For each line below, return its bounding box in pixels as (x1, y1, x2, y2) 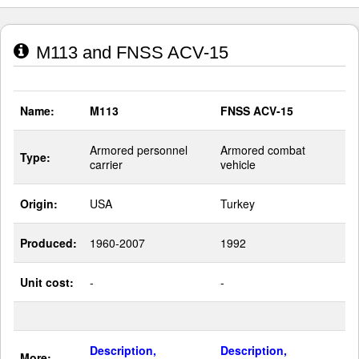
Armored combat (220, 142, 305, 158)
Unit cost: (20, 274, 74, 290)
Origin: (20, 196, 58, 212)
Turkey (220, 196, 255, 212)
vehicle (220, 156, 256, 172)
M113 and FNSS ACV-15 (31, 42, 228, 63)
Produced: (20, 235, 77, 251)
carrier (90, 156, 123, 172)
